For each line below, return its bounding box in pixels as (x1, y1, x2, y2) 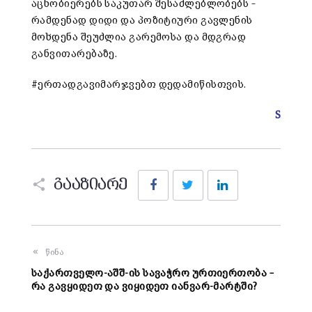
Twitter (205, 169, 236, 179)
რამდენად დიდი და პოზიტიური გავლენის (31, 15, 253, 26)
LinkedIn (240, 169, 278, 179)
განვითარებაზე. (31, 49, 118, 60)
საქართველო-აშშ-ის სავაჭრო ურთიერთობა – (31, 268, 274, 279)
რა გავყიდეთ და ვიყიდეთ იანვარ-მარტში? (31, 281, 258, 292)
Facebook (170, 169, 214, 179)
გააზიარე (54, 177, 127, 193)
